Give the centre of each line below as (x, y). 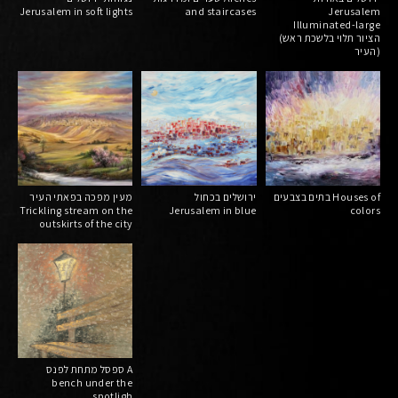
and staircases (221, 11)
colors (365, 210)
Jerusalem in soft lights (76, 11)
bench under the (92, 383)
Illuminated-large (337, 24)
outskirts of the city (86, 223)
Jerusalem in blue (212, 210)
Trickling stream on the (76, 210)
